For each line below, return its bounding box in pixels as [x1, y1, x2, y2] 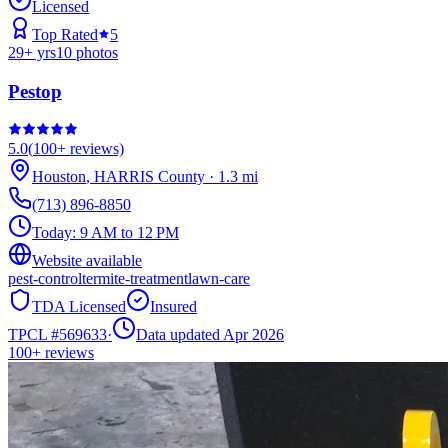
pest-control [8, 269, 82, 287]
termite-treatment [82, 269, 188, 287]
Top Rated [32, 26, 98, 44]
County [154, 167, 205, 185]
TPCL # [8, 325, 59, 343]
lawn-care [188, 269, 250, 287]
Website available [32, 251, 142, 269]
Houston [32, 167, 86, 185]
